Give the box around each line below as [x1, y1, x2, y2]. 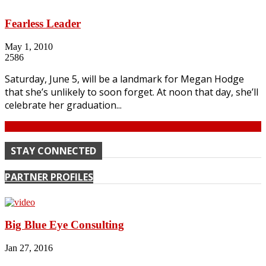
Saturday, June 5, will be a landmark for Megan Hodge [5, 72, 244, 85]
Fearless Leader [5, 17, 81, 30]
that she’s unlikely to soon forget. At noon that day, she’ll [5, 85, 258, 99]
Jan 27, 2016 [5, 243, 53, 254]
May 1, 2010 [5, 41, 53, 52]
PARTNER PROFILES [5, 170, 93, 184]
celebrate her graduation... [5, 98, 122, 112]
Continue [5, 121, 39, 131]
